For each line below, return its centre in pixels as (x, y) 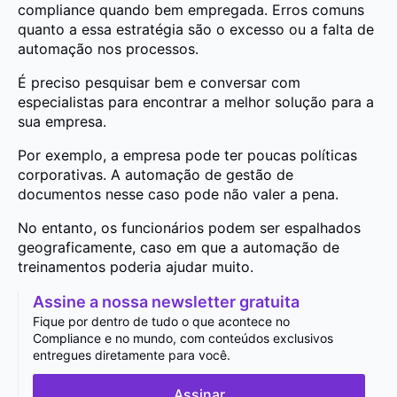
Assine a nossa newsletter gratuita (166, 302)
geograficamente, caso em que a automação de (179, 248)
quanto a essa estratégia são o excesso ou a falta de (196, 30)
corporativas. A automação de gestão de (156, 175)
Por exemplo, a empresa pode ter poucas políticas (187, 156)
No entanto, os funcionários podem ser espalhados (189, 228)
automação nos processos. (108, 49)
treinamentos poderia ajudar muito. (136, 267)
